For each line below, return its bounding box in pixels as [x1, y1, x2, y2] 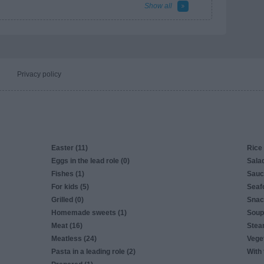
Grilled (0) [51, 196, 84, 204]
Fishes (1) [51, 170, 84, 178]
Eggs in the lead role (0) [51, 157, 130, 165]
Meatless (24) [51, 235, 97, 243]
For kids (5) [51, 183, 89, 191]
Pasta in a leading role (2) [51, 247, 136, 256]
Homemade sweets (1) [51, 209, 127, 217]
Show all [144, 2, 172, 10]
